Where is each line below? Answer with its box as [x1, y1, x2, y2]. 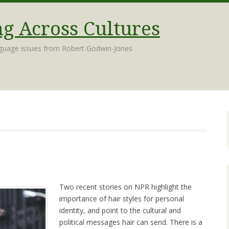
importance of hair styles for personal [59, 194, 184, 204]
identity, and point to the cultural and [59, 205, 181, 216]
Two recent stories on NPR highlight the [59, 182, 192, 192]
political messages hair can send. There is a [59, 217, 202, 227]
